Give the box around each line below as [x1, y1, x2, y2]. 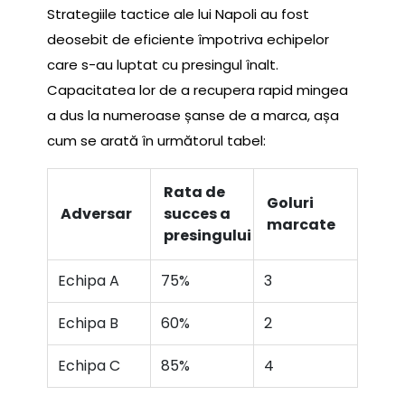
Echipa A [58, 270, 120, 292]
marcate [267, 214, 336, 236]
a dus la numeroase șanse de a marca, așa [47, 106, 339, 126]
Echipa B [58, 313, 119, 334]
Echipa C [58, 355, 121, 377]
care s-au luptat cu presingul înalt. [47, 55, 278, 75]
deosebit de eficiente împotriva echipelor [47, 30, 329, 50]
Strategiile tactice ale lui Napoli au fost [47, 5, 309, 24]
